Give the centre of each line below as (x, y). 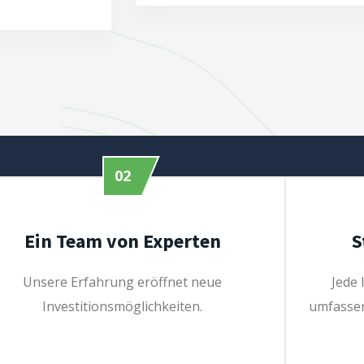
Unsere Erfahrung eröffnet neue (123, 282)
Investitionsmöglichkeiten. (123, 306)
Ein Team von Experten (122, 241)
